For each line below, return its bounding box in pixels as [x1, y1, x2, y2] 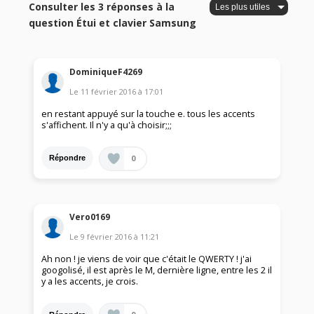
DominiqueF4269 [69, 65, 143, 78]
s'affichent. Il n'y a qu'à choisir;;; [41, 118, 172, 131]
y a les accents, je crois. [41, 275, 139, 288]
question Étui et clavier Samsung [29, 16, 197, 30]
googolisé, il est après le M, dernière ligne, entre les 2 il [41, 264, 273, 277]
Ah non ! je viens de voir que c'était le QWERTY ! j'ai [41, 253, 252, 266]
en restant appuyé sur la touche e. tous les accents [41, 107, 256, 120]
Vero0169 [69, 211, 111, 224]
